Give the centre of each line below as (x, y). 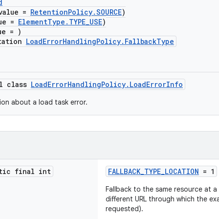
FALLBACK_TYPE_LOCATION (153, 171)
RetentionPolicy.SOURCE (76, 12)
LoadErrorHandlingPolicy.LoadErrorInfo (107, 84)
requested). (124, 209)
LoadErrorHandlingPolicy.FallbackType (100, 41)
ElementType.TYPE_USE (60, 22)
